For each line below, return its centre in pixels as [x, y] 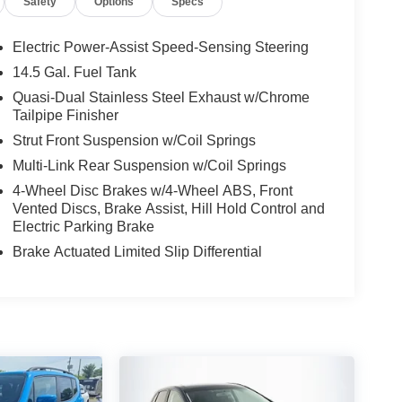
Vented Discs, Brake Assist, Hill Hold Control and [168, 209]
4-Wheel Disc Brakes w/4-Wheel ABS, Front [152, 191]
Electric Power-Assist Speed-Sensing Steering [160, 48]
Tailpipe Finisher [65, 116]
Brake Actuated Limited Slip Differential [137, 252]
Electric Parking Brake [83, 227]
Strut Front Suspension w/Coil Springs [134, 141]
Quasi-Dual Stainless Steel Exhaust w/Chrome [161, 98]
